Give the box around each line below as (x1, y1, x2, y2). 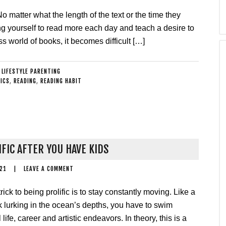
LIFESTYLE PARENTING (1, 68, 61, 75)
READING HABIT (40, 77, 82, 85)
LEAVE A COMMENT (23, 165, 74, 173)
